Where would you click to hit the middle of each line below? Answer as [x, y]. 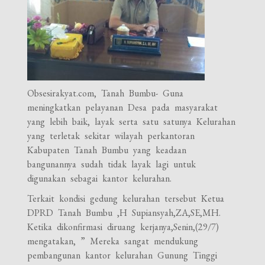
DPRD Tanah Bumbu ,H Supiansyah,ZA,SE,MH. [124, 212]
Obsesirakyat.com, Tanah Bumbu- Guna [106, 93]
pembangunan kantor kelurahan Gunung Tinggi [122, 255]
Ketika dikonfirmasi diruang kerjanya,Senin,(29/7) [123, 227]
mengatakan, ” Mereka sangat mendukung [113, 241]
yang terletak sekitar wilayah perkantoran [111, 135]
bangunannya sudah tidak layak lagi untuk [112, 164]
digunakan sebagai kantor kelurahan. [100, 178]
